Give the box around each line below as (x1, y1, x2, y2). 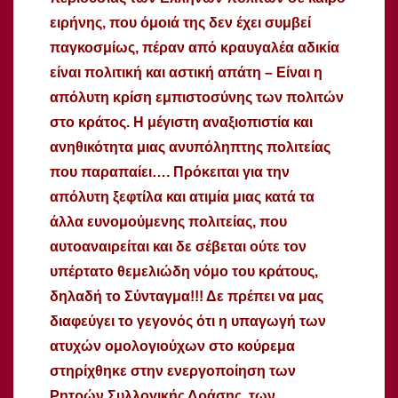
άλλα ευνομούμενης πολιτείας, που (50, 213, 287, 229)
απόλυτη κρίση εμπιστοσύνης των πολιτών (50, 89, 344, 105)
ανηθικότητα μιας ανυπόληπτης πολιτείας (50, 139, 330, 155)
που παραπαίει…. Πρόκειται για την (50, 163, 290, 179)
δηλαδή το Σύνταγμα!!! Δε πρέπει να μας (50, 288, 323, 304)
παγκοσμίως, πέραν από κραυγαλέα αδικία (50, 39, 339, 55)
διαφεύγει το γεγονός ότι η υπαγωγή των (50, 313, 326, 329)
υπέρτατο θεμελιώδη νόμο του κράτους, (50, 263, 318, 279)
